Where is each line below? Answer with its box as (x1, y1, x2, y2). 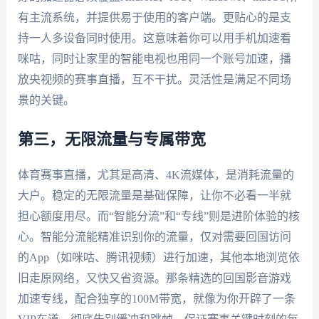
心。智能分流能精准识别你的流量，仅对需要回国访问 (17, 230, 291, 243)
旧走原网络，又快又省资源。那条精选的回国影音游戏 (17, 271, 291, 284)
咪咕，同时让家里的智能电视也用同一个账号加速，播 (17, 52, 291, 65)
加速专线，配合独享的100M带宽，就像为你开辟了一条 (17, 292, 296, 305)
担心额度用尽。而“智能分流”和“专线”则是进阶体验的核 (17, 209, 300, 222)
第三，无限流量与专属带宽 (17, 131, 206, 147)
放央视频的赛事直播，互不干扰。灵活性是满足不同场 (17, 73, 291, 85)
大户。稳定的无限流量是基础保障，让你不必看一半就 (17, 189, 291, 202)
